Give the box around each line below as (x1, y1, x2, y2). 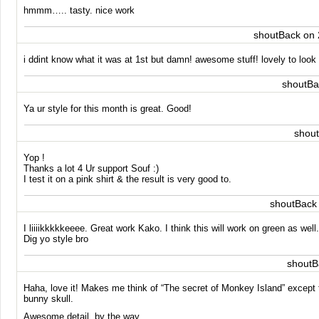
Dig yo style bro (23, 234, 89, 244)
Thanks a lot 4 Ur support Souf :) (23, 163, 159, 174)
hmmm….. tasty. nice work (23, 5, 135, 16)
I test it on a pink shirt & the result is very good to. (23, 174, 232, 184)
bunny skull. (23, 293, 74, 304)
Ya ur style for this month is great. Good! (23, 103, 192, 114)
